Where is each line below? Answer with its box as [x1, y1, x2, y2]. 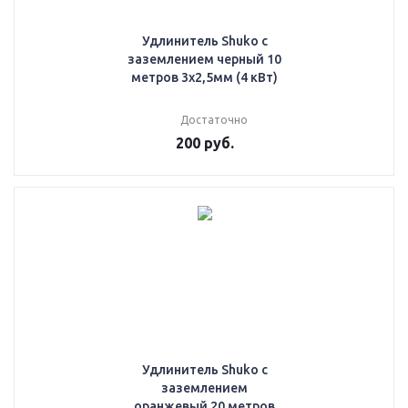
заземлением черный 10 [127, 52, 281, 66]
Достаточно [179, 114, 248, 126]
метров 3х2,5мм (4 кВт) [131, 70, 278, 85]
